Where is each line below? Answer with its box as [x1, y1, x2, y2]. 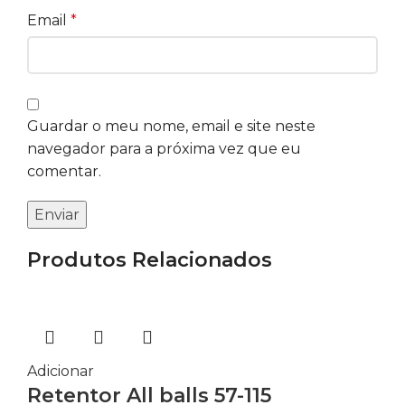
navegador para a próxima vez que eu [27, 139, 301, 157]
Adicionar [27, 362, 94, 380]
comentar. [27, 162, 101, 180]
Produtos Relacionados [27, 247, 272, 272]
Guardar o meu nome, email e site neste [27, 117, 316, 135]
